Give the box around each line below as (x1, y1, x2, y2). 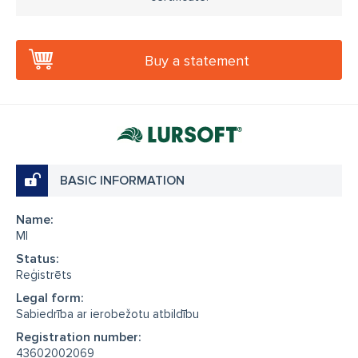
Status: (16, 250, 59, 267)
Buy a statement (145, 51, 249, 70)
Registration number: (16, 328, 141, 345)
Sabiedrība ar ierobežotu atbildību (16, 306, 199, 321)
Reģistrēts (16, 267, 72, 282)
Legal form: (16, 289, 84, 306)
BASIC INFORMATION (60, 172, 185, 189)
